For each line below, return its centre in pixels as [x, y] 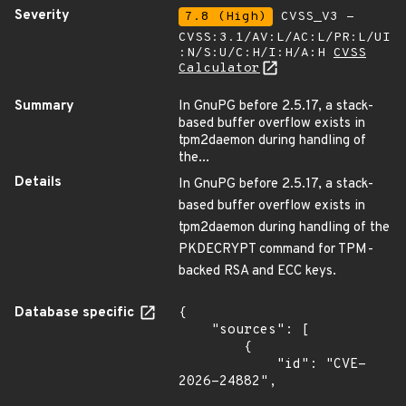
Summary [44, 106]
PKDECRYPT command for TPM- [276, 250]
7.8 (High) [226, 17]
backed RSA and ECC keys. [257, 271]
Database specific [76, 313]
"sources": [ [195, 330]
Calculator [219, 68]
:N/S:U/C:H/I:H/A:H [256, 53]
